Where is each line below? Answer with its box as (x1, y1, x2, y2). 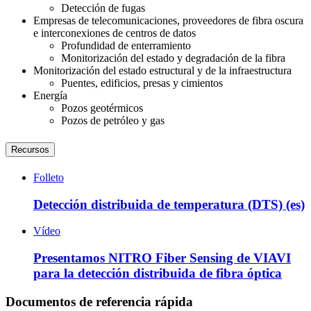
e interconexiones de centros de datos (33, 27, 196, 40)
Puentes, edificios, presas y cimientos (61, 77, 223, 90)
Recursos (11, 144, 49, 155)
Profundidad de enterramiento (61, 40, 191, 52)
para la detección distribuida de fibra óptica (33, 266, 282, 281)
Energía (33, 90, 67, 102)
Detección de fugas (61, 2, 145, 15)
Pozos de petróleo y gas (61, 115, 165, 127)
